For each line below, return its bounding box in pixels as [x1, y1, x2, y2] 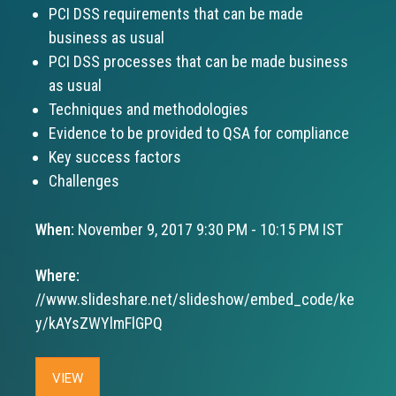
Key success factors [49, 147, 181, 166]
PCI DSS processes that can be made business [49, 51, 348, 71]
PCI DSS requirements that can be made [49, 4, 303, 23]
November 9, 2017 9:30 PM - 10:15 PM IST [74, 219, 343, 239]
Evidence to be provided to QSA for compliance [49, 123, 349, 142]
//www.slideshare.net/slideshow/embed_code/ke [35, 289, 354, 308]
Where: [35, 265, 80, 285]
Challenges [49, 171, 119, 190]
